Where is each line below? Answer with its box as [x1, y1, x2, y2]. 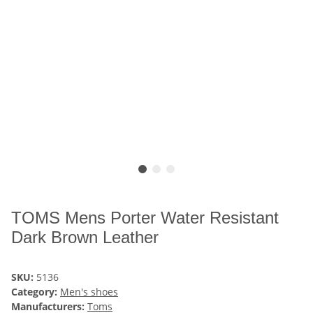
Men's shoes [60, 285, 118, 299]
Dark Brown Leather [11, 228, 159, 247]
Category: [11, 285, 60, 299]
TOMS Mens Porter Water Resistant [11, 208, 279, 228]
